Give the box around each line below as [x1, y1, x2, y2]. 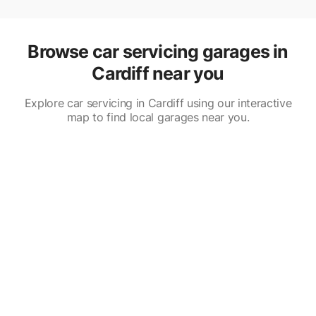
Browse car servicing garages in [28, 40, 288, 62]
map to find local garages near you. [66, 109, 250, 124]
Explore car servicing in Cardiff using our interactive [24, 95, 292, 110]
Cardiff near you [92, 62, 224, 84]
